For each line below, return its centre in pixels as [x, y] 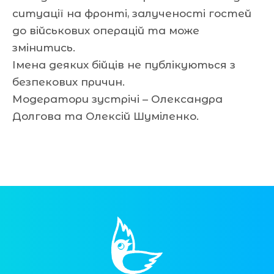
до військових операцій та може [106, 30]
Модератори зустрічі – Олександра [117, 99]
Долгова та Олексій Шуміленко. [106, 116]
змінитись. [44, 47]
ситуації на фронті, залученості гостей [132, 13]
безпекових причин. [68, 82]
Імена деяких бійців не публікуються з [124, 65]
